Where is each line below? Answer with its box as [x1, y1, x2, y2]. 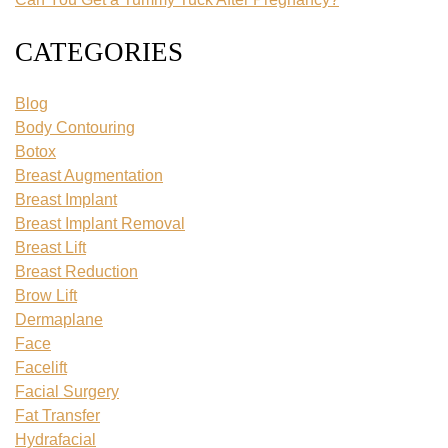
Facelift [15, 359, 67, 376]
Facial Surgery [15, 383, 119, 400]
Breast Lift [15, 239, 86, 256]
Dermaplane [15, 311, 103, 328]
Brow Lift [15, 287, 77, 304]
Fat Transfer [15, 407, 100, 424]
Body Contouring [15, 119, 135, 136]
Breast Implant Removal [15, 215, 185, 232]
